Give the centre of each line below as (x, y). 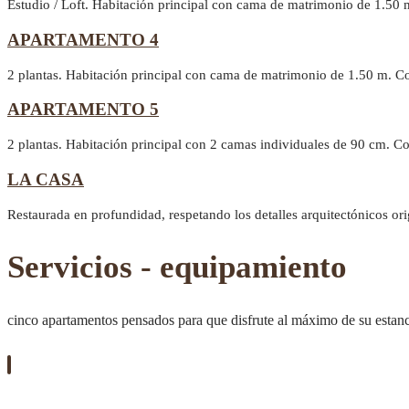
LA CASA (46, 179)
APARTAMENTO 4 (83, 39)
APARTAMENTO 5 (83, 110)
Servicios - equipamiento (177, 267)
